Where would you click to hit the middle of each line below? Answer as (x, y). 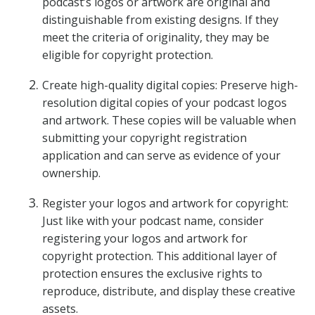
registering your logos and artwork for (145, 238)
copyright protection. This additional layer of (160, 256)
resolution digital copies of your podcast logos (165, 103)
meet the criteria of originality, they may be (156, 37)
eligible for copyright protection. (128, 55)
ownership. (71, 173)
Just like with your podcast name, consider (153, 221)
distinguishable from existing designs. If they (160, 20)
